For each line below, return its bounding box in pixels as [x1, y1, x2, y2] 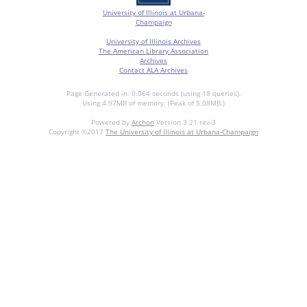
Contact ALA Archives [119, 64, 188, 75]
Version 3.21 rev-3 [154, 116, 216, 127]
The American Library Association [99, 45, 208, 56]
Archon [132, 116, 154, 127]
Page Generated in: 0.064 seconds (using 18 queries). [66, 88, 241, 98]
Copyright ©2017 [49, 126, 106, 136]
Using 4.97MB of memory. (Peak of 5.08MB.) [82, 97, 225, 108]
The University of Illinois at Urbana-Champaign [106, 126, 258, 136]
